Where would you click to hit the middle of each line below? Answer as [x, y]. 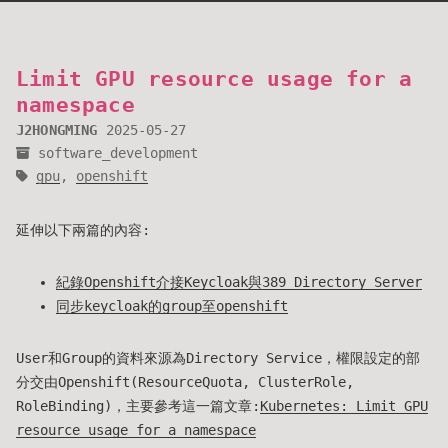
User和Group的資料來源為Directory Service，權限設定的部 [218, 358]
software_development [118, 153]
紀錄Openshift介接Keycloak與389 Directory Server [239, 282]
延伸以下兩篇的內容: [83, 230]
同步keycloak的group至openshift [172, 306]
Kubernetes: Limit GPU [344, 406]
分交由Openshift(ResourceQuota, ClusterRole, [185, 382]
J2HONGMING [57, 130]
